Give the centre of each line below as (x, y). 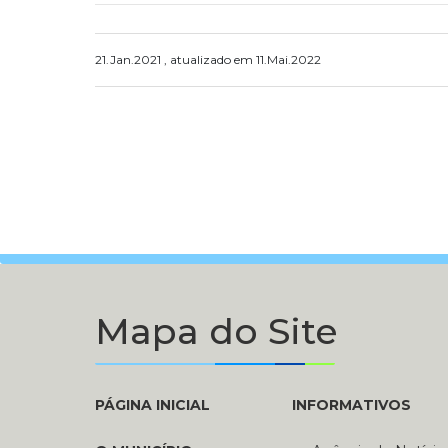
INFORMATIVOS (352, 405)
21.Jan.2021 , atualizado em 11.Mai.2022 (208, 60)
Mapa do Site (216, 331)
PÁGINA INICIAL (152, 405)
